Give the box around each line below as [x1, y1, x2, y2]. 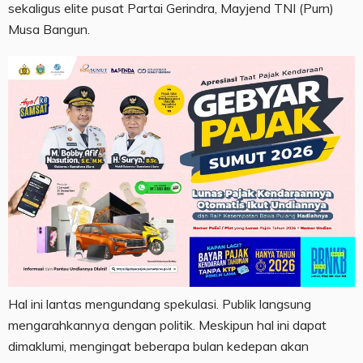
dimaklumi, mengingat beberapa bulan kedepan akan [8, 338, 309, 355]
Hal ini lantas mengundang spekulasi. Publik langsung [8, 296, 311, 313]
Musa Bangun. [8, 20, 90, 37]
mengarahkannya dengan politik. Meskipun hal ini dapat [8, 317, 327, 334]
